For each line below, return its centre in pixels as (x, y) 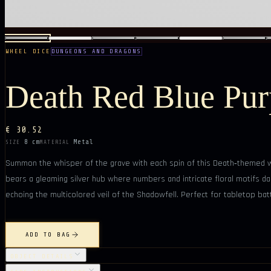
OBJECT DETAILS (42, 256)
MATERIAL (55, 142)
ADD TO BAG (48, 235)
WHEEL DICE (28, 51)
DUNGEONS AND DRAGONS (96, 51)
